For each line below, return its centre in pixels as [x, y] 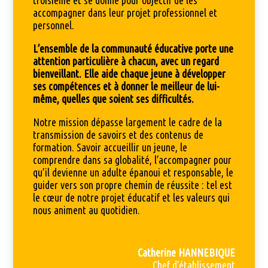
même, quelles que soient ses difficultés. [113, 98]
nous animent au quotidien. [86, 210]
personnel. [53, 25]
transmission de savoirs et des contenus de [118, 134]
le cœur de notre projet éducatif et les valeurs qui [131, 197]
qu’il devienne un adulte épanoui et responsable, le [133, 172]
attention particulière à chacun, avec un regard [126, 61]
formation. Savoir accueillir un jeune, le [110, 147]
